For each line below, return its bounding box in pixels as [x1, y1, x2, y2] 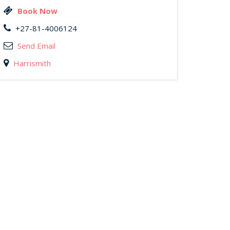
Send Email [17, 41, 55, 51]
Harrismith [13, 58, 51, 68]
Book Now [17, 6, 57, 16]
